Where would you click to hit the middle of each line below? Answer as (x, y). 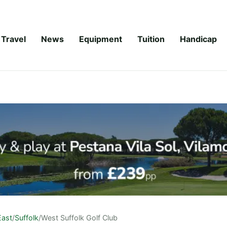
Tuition (151, 39)
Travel (13, 39)
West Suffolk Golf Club (79, 217)
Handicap (198, 39)
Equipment (101, 39)
